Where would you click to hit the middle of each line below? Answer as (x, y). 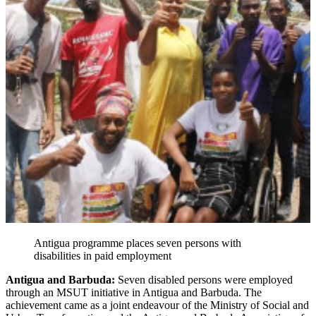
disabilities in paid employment (103, 255)
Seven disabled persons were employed (205, 279)
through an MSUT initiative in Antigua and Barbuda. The (134, 292)
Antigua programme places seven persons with (138, 243)
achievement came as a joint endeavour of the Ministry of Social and (157, 305)
